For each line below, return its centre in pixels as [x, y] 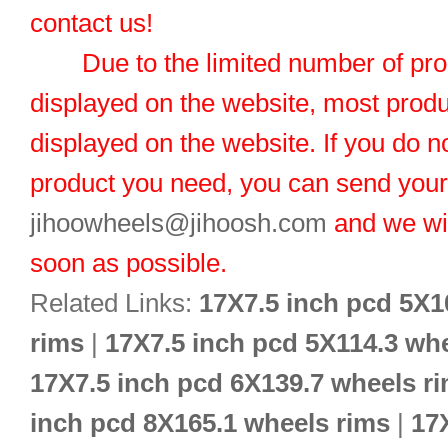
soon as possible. [128, 263]
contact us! [91, 23]
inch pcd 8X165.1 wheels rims [210, 423]
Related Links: [114, 303]
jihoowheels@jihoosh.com [178, 223]
